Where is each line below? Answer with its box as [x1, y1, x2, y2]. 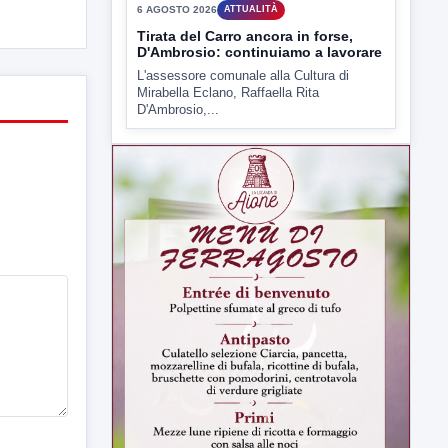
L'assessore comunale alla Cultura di [137, 142, 349, 158]
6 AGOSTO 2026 [137, 78, 217, 90]
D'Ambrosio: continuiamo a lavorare [137, 118, 382, 135]
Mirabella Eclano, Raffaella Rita [137, 159, 319, 175]
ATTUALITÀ [224, 78, 278, 89]
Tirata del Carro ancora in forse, [137, 102, 353, 119]
